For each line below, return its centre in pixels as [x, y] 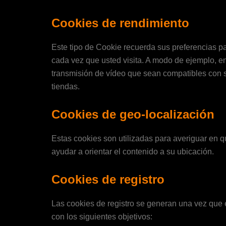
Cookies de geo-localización [133, 114]
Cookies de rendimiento [120, 23]
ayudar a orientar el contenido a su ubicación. [133, 151]
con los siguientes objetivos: [102, 216]
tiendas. [66, 87]
